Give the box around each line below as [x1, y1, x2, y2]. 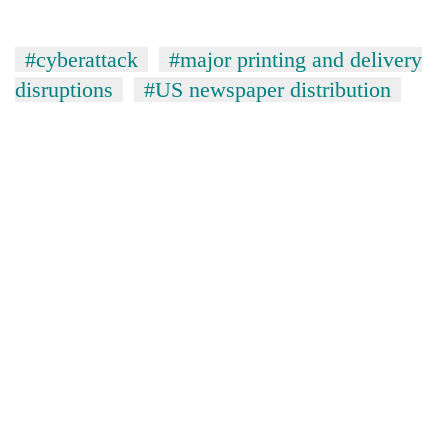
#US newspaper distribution [144, 76, 391, 102]
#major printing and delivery [169, 46, 422, 72]
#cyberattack [25, 46, 138, 72]
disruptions [15, 76, 113, 102]
